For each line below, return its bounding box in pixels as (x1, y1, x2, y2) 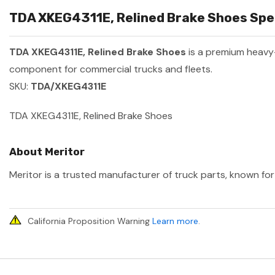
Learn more (152, 215, 198, 227)
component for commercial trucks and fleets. (9, 63, 212, 76)
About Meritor (9, 145, 85, 158)
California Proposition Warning (28, 215, 152, 227)
